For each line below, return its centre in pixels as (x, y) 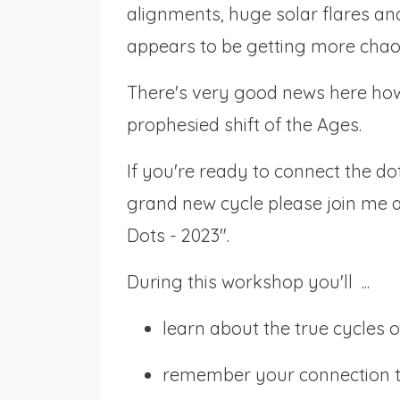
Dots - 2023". (180, 236)
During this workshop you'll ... (248, 282)
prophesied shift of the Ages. (244, 125)
